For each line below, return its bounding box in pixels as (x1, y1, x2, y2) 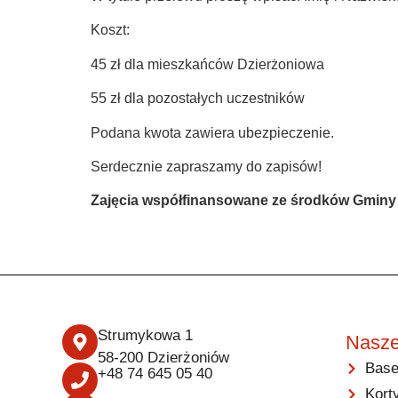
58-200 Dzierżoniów (98, 349, 229, 367)
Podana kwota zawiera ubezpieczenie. (91, 124, 334, 140)
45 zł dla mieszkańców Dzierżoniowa (91, 56, 324, 72)
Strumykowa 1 (98, 327, 193, 345)
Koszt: (91, 22, 130, 38)
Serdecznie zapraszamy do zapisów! (91, 158, 322, 174)
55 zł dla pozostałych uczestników (91, 91, 305, 107)
